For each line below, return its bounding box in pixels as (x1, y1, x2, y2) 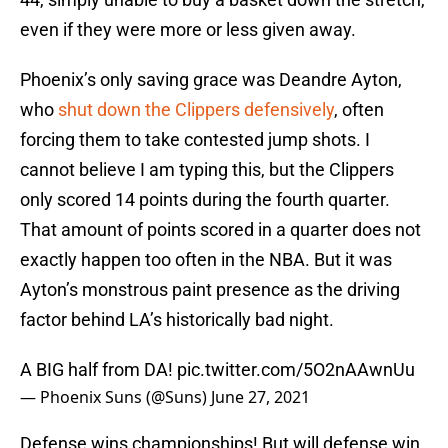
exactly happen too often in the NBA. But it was (20, 249, 392, 271)
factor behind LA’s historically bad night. (20, 309, 334, 331)
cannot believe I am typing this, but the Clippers (20, 159, 394, 181)
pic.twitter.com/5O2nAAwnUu (177, 359, 415, 381)
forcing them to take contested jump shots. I (20, 129, 370, 151)
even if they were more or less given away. (20, 19, 356, 41)
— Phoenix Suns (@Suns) (20, 386, 211, 409)
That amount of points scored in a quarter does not (20, 219, 421, 241)
